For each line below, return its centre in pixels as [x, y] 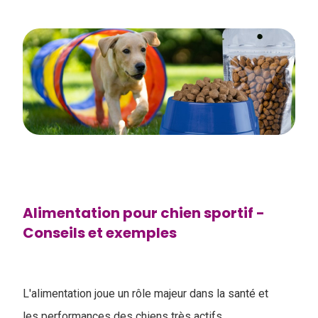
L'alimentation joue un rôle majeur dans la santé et [146, 294]
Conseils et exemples [100, 233]
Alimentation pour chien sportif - [144, 213]
